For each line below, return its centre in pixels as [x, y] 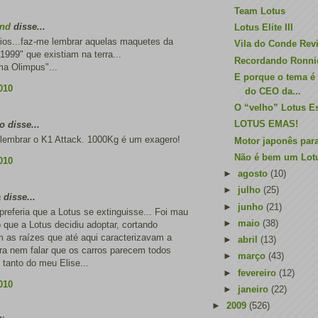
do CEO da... [273, 91]
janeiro [254, 289]
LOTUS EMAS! [267, 124]
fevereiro [258, 273]
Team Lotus [260, 11]
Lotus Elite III [264, 27]
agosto [254, 174]
